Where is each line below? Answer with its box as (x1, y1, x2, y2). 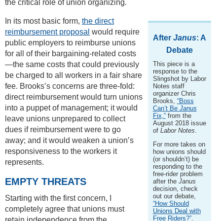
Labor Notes (160, 127, 195, 135)
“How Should (152, 200, 189, 208)
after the (152, 178, 179, 185)
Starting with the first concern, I (5, 194, 111, 203)
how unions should (152, 148, 206, 156)
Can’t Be (152, 105, 180, 112)
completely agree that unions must (5, 205, 124, 214)
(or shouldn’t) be (152, 155, 199, 163)
